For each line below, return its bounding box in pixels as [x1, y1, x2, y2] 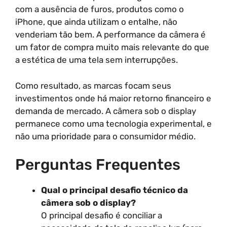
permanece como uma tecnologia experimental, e [15, 118, 212, 129]
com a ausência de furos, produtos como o [15, 4, 184, 14]
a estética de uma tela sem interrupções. [15, 55, 178, 65]
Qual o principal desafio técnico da [41, 185, 188, 195]
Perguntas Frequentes [15, 156, 180, 174]
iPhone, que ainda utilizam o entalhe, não [15, 17, 177, 27]
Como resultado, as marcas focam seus [15, 80, 171, 91]
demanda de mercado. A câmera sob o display [15, 105, 196, 116]
